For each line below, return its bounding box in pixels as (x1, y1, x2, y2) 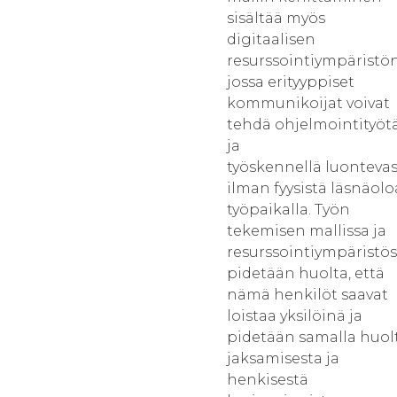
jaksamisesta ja (227, 350, 339, 367)
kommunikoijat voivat (227, 95, 390, 112)
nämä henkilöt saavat (227, 286, 388, 303)
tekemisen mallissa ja (227, 222, 386, 239)
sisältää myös (227, 10, 325, 27)
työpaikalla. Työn (227, 201, 350, 218)
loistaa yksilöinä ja (227, 307, 362, 324)
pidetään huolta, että (227, 265, 385, 282)
